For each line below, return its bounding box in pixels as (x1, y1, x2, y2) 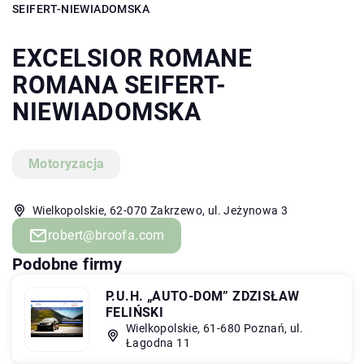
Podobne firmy (12, 253, 123, 274)
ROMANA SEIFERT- (12, 70, 227, 99)
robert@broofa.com (48, 227, 165, 243)
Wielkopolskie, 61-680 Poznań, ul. (126, 321, 304, 335)
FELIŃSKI (106, 304, 164, 320)
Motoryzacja (28, 155, 105, 171)
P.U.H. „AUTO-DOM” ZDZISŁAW (106, 288, 300, 304)
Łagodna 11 (126, 336, 191, 349)
